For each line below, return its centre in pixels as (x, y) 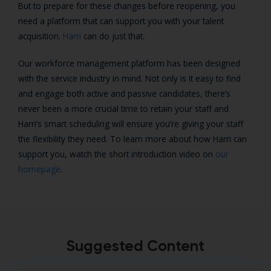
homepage (39, 169)
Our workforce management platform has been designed (129, 64)
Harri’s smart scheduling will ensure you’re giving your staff (131, 124)
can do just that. (114, 36)
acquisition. (41, 36)
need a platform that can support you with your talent (121, 21)
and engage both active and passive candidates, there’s (124, 94)
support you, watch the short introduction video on (117, 154)
